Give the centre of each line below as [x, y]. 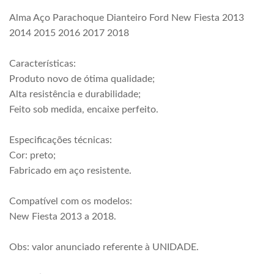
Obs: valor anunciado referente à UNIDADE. [104, 247]
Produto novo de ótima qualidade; [82, 79]
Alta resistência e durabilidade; [75, 94]
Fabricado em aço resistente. [70, 171]
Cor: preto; [32, 155]
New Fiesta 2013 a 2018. [63, 217]
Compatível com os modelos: [71, 201]
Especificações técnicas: [61, 140]
